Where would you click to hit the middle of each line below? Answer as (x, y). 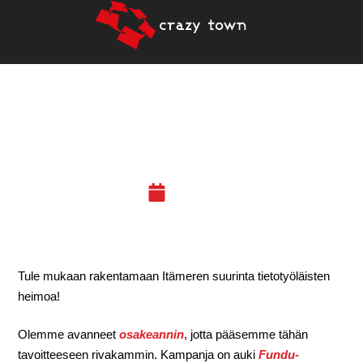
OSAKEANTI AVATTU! (181, 156)
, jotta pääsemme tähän (246, 335)
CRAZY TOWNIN (181, 125)
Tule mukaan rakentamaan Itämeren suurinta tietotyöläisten (174, 275)
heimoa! (39, 296)
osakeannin (152, 335)
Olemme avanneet (69, 335)
